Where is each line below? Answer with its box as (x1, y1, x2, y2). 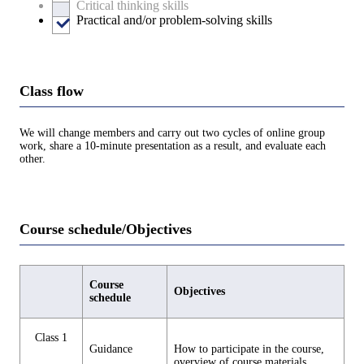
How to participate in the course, (174, 343, 324, 356)
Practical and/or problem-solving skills (76, 12, 272, 27)
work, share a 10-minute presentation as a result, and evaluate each (19, 139, 326, 152)
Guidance (89, 343, 132, 356)
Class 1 (35, 331, 67, 344)
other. (19, 152, 45, 165)
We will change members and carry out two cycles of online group (19, 126, 325, 139)
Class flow (19, 82, 84, 99)
